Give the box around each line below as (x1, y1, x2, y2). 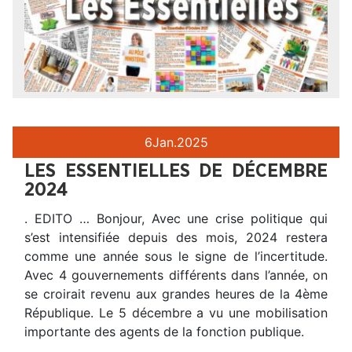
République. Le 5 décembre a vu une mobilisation (24, 305, 328, 321)
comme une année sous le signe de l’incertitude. (24, 248, 328, 265)
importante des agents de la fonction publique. (24, 324, 304, 340)
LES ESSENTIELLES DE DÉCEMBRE (24, 162, 328, 181)
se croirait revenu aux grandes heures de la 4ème (24, 286, 328, 302)
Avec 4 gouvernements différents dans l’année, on (24, 267, 328, 284)
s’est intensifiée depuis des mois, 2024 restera (24, 229, 328, 246)
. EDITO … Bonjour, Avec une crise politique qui (24, 211, 328, 227)
